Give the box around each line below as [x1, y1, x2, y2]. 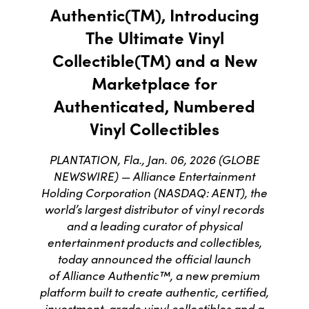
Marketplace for [92, 71, 217, 94]
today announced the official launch [58, 250, 251, 268]
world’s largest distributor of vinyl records [45, 201, 264, 218]
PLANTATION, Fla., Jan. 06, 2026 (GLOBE [49, 151, 260, 168]
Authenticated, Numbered [54, 94, 255, 117]
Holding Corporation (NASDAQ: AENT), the [41, 184, 268, 201]
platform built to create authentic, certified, [40, 283, 269, 301]
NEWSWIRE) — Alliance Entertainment [54, 168, 255, 185]
